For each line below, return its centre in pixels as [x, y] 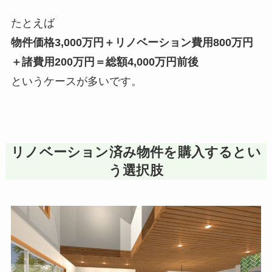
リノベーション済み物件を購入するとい [136, 152]
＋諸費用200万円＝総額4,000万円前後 [104, 62]
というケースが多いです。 [76, 81]
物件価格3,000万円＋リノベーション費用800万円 [132, 42]
